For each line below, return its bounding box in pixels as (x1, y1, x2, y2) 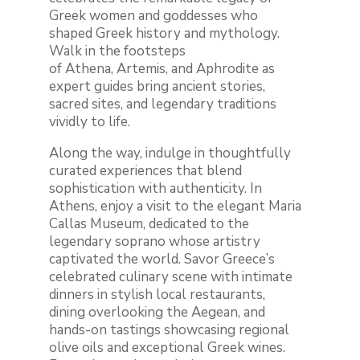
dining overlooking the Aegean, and (49, 303, 266, 322)
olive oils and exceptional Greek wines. (49, 338, 286, 358)
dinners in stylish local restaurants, (49, 285, 266, 305)
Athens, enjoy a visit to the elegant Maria (49, 197, 302, 216)
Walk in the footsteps (49, 42, 186, 61)
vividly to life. (49, 112, 131, 132)
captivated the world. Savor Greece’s (49, 250, 276, 269)
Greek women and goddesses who (49, 6, 259, 26)
